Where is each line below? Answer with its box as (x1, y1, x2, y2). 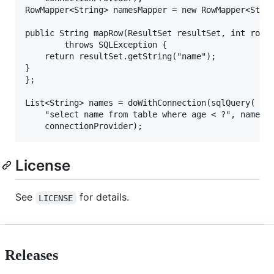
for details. (76, 191, 129, 204)
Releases (5, 247, 58, 264)
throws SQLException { (25, 40, 64, 50)
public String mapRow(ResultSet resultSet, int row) (25, 28, 270, 39)
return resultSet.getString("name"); (25, 51, 45, 62)
